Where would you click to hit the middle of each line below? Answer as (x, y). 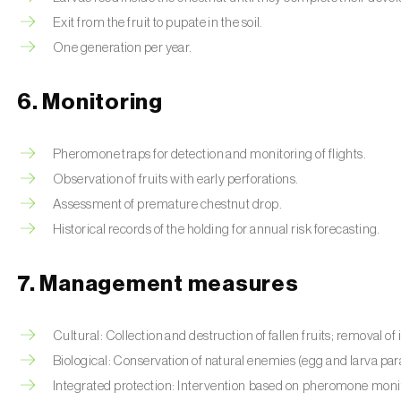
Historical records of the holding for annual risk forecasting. (217, 230)
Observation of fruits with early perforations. (176, 179)
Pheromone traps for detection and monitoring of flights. (210, 154)
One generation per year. (123, 48)
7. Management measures (158, 284)
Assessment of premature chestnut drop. (168, 205)
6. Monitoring (90, 102)
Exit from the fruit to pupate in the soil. (158, 23)
